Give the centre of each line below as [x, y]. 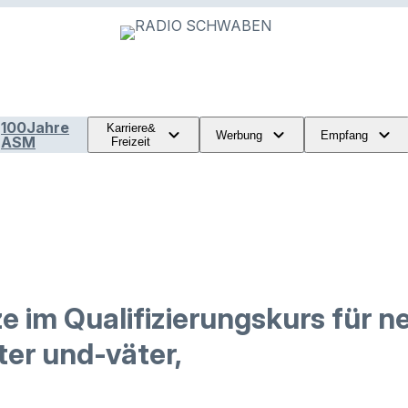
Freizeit [131, 142]
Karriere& [131, 128]
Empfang [344, 135]
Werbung [239, 135]
